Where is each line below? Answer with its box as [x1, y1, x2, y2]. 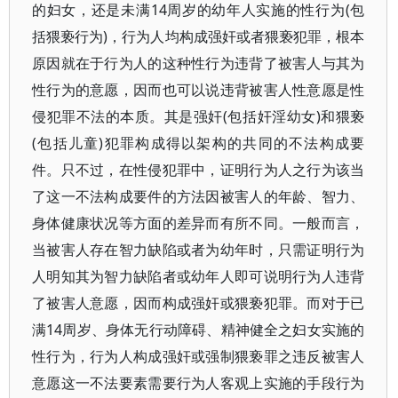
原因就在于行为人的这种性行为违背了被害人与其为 [32, 53, 365, 73]
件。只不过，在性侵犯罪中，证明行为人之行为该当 [32, 160, 365, 179]
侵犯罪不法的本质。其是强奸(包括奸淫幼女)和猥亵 [32, 107, 365, 126]
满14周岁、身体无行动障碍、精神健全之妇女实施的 [32, 320, 365, 339]
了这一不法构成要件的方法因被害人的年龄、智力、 [32, 187, 365, 206]
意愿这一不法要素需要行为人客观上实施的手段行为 [32, 373, 365, 393]
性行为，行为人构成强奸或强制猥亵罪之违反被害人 [32, 346, 365, 366]
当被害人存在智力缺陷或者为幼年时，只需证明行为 [32, 240, 365, 259]
